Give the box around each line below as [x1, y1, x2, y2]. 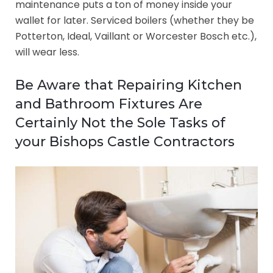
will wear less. [15, 44, 79, 59]
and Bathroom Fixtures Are [15, 95, 202, 112]
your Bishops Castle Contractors [15, 133, 235, 150]
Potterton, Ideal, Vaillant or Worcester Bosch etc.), [15, 29, 257, 43]
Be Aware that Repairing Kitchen [15, 76, 242, 93]
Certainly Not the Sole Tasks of [15, 114, 225, 131]
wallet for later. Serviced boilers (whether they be [15, 13, 254, 27]
